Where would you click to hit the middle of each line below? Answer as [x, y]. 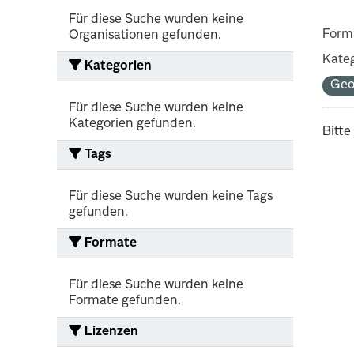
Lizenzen [110, 331]
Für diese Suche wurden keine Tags [171, 196]
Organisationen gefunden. [145, 35]
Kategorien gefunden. [132, 124]
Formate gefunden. [125, 301]
